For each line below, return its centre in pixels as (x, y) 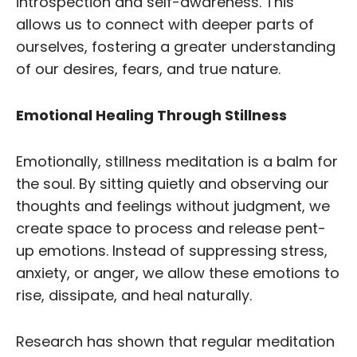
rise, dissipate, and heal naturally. (134, 295)
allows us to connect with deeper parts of (165, 24)
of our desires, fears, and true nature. (148, 69)
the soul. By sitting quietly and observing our (173, 183)
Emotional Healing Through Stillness (151, 115)
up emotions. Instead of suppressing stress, (172, 250)
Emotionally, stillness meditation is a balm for (177, 161)
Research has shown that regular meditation (175, 341)
